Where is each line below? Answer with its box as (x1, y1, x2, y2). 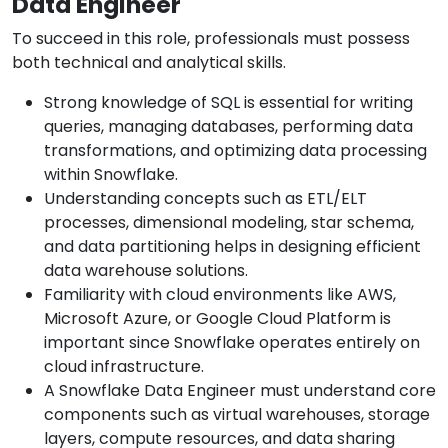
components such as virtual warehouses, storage (44, 403, 430, 427)
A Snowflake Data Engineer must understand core (44, 379, 436, 403)
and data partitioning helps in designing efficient (44, 235, 421, 259)
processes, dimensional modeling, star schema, (44, 211, 414, 235)
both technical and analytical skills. (12, 51, 286, 75)
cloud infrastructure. (44, 355, 204, 379)
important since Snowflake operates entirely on (44, 331, 420, 355)
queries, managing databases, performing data (44, 115, 413, 139)
